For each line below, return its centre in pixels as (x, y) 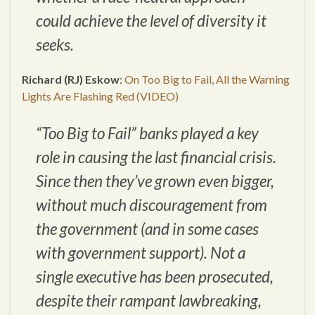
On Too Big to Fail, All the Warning (207, 79)
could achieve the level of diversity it (151, 21)
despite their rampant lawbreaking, (149, 301)
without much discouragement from (152, 205)
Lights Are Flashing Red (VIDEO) (100, 96)
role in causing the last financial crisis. (156, 157)
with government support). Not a (141, 253)
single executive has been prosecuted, (155, 277)
